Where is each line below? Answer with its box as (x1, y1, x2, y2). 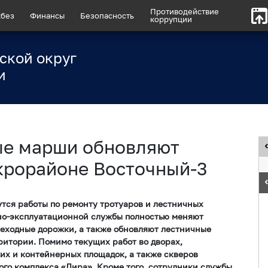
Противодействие (150, 7, 219, 17)
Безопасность (80, 10, 135, 20)
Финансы (30, 10, 65, 20)
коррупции (150, 14, 192, 25)
